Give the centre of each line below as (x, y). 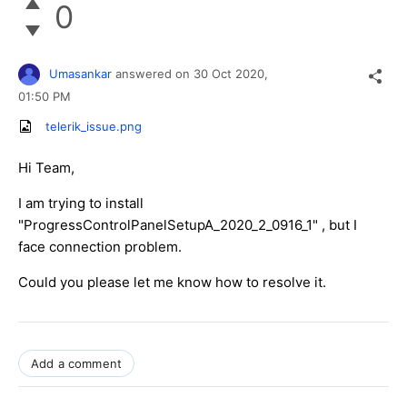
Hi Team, (46, 167)
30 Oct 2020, (233, 73)
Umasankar (80, 73)
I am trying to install (81, 203)
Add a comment (77, 363)
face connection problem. (100, 246)
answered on (154, 73)
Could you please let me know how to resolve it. (172, 282)
